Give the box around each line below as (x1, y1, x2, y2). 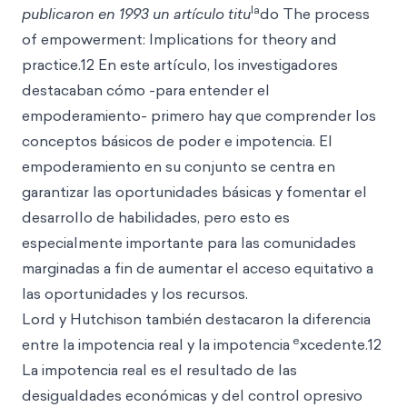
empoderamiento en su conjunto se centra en (22, 156, 335, 176)
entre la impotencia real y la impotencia (22, 334, 290, 354)
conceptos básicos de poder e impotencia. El (22, 131, 333, 151)
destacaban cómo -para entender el (22, 80, 270, 100)
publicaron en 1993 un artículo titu (22, 4, 251, 24)
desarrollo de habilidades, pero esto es (22, 207, 290, 227)
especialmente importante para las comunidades (22, 233, 356, 253)
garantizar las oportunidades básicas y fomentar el (22, 182, 367, 202)
